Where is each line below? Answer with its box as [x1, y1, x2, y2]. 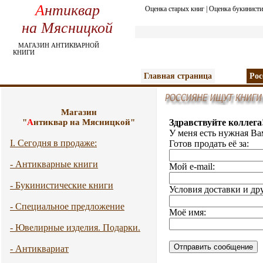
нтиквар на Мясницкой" [33, 117, 135, 127]
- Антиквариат [10, 244, 69, 254]
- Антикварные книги [10, 159, 98, 169]
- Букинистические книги [10, 180, 113, 190]
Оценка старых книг [145, 5, 204, 13]
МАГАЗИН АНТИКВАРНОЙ [13, 42, 99, 49]
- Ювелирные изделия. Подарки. [10, 222, 140, 232]
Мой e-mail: [169, 161, 215, 171]
